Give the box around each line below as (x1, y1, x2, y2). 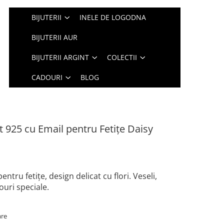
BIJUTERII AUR (31, 32, 78, 42)
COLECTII (107, 52, 137, 62)
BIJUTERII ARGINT (31, 52, 89, 62)
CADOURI (31, 72, 63, 82)
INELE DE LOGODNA (79, 12, 146, 22)
